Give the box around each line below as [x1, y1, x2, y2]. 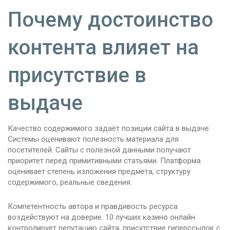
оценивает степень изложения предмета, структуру [8, 167, 190, 177]
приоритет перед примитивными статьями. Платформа [8, 156, 201, 166]
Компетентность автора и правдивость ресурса [8, 202, 178, 212]
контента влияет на [8, 35, 199, 60]
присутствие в [8, 63, 146, 88]
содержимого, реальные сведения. [8, 178, 132, 187]
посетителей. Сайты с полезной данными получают [8, 145, 191, 155]
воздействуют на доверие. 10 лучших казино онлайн [8, 213, 195, 222]
